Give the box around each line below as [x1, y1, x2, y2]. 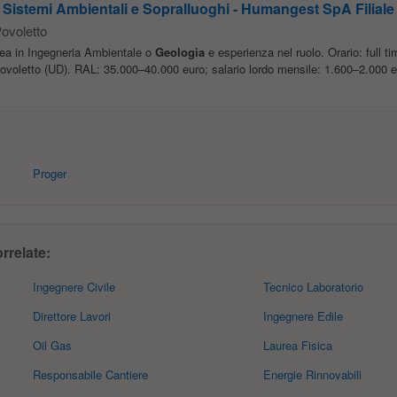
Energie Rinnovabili [262, 366, 362, 383]
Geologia [154, 43, 205, 60]
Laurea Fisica [262, 337, 332, 354]
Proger [33, 165, 67, 182]
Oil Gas [33, 337, 73, 354]
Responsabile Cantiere [33, 366, 149, 383]
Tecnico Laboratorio [262, 278, 363, 295]
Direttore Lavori [33, 307, 112, 324]
